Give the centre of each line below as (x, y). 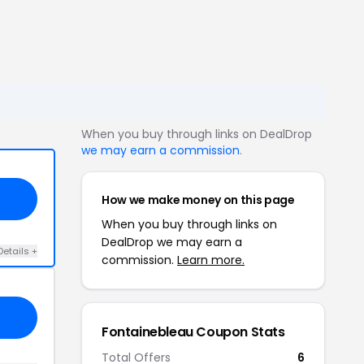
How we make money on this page (198, 200)
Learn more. (211, 260)
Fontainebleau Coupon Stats (193, 332)
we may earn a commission (160, 150)
